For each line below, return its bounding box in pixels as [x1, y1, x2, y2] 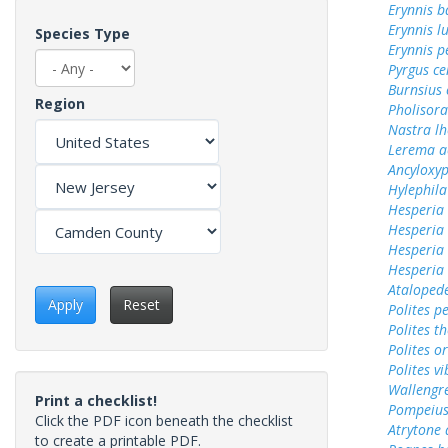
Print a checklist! [35, 391, 157, 411]
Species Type [35, 24, 130, 43]
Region [35, 94, 85, 113]
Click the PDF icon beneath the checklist [35, 411, 293, 431]
